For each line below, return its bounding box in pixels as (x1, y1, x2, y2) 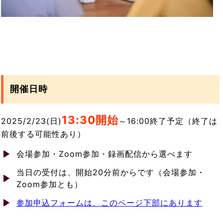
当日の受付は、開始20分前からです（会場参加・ (16, 167, 205, 178)
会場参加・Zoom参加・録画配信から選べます (16, 148, 193, 159)
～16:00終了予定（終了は (118, 115, 218, 126)
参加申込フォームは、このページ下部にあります (16, 198, 203, 208)
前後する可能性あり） (1, 128, 86, 139)
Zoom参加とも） (16, 179, 83, 190)
